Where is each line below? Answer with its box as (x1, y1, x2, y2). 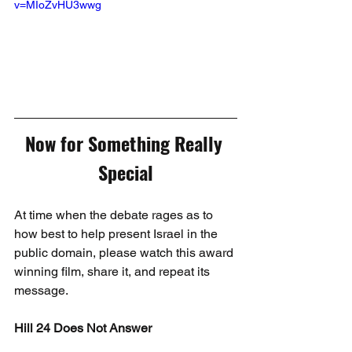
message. (14, 282, 68, 298)
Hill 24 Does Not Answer (14, 320, 152, 335)
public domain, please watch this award (14, 244, 236, 260)
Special (98, 157, 153, 186)
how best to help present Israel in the (14, 225, 221, 241)
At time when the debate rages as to (14, 207, 216, 222)
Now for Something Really (24, 128, 227, 157)
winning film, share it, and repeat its (14, 263, 213, 279)
